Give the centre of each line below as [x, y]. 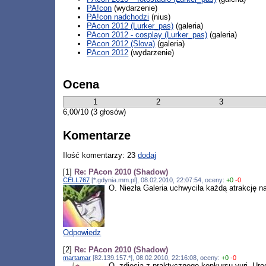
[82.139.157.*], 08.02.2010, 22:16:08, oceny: [156, 257]
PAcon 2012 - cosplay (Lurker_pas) [147, 35]
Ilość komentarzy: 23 [101, 155]
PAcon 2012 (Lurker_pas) [130, 26]
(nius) [160, 17]
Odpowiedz [82, 233]
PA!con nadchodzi [118, 17]
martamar [77, 257]
